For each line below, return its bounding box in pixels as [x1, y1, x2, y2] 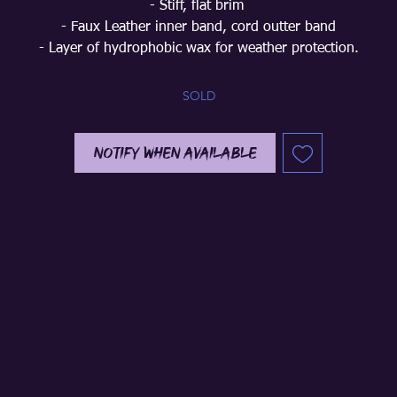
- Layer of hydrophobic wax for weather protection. [38, 42, 359, 56]
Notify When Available [93, 143, 257, 163]
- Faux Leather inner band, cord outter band [61, 20, 336, 35]
